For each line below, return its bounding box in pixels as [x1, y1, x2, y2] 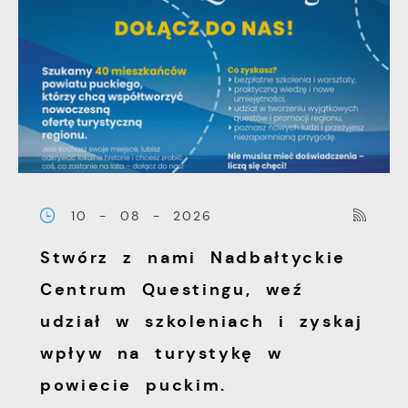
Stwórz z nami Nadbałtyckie [40, 248, 346, 269]
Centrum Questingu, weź [40, 280, 304, 301]
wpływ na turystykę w [40, 343, 283, 364]
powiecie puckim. [40, 375, 227, 396]
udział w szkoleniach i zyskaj [40, 311, 363, 332]
